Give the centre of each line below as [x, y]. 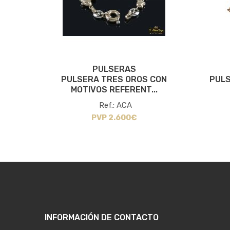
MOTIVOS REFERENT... [114, 90]
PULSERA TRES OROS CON [114, 80]
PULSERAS [114, 69]
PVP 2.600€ [114, 118]
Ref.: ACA [115, 106]
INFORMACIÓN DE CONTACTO [102, 218]
